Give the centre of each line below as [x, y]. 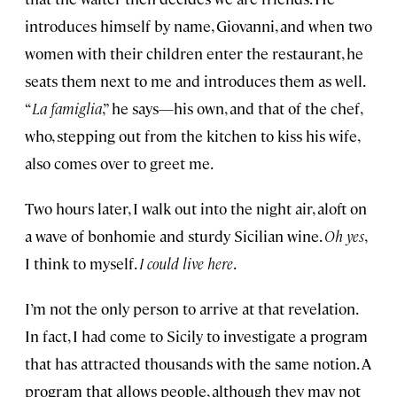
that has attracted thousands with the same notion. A [198, 363]
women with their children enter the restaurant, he [194, 53]
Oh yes [344, 235]
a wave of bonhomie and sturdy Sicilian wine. [175, 235]
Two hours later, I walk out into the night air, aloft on [196, 208]
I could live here [186, 263]
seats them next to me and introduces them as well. [195, 80]
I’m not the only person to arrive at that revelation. [191, 308]
